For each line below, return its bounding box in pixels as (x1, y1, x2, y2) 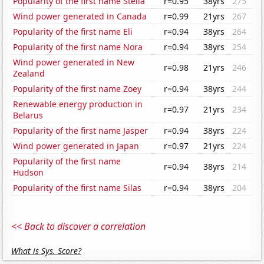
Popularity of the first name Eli (13, 26, 133, 38)
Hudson (13, 167, 44, 179)
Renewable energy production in (13, 98, 143, 110)
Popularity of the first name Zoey (13, 83, 142, 95)
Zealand (13, 68, 45, 80)
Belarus (13, 110, 44, 121)
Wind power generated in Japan (13, 140, 140, 152)
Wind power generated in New (13, 57, 135, 68)
